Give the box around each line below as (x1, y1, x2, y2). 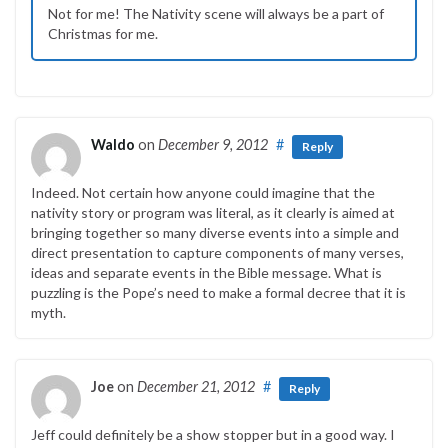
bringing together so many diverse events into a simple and (31, 224, 399, 242)
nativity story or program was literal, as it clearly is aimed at (31, 204, 395, 222)
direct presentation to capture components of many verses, (31, 244, 404, 262)
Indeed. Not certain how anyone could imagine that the (31, 184, 375, 202)
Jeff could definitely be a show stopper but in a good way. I (31, 426, 395, 444)
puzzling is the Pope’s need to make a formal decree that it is (31, 284, 406, 302)
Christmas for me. (48, 25, 158, 43)
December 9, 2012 (158, 136, 268, 154)
